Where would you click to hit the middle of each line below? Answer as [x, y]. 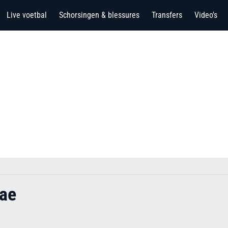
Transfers [167, 15]
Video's [206, 15]
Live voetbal [27, 15]
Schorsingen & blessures [99, 15]
